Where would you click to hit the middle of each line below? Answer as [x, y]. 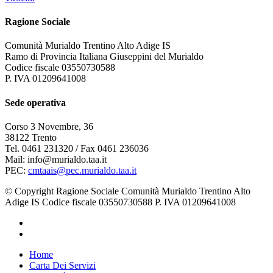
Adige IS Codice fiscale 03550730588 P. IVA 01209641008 [120, 202]
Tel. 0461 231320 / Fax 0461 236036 [77, 148]
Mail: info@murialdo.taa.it [56, 159]
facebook [46, 222]
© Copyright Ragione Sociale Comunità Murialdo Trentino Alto [128, 191]
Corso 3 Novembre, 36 [49, 126]
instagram [47, 233]
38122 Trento [31, 137]
